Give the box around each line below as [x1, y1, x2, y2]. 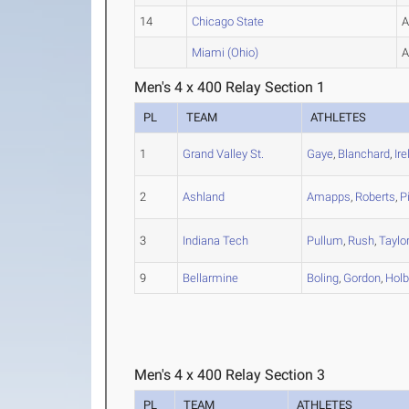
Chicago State [192, 15, 265, 28]
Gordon [343, 271, 382, 285]
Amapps [307, 190, 351, 204]
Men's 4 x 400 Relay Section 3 [134, 366, 326, 383]
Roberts [355, 190, 396, 204]
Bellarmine [183, 271, 239, 285]
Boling [307, 271, 340, 285]
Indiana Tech [183, 234, 249, 247]
